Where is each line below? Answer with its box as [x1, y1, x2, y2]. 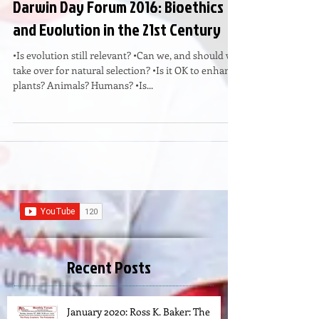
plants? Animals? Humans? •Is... [13, 100, 153, 115]
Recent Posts [67, 278, 151, 301]
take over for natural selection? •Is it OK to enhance [13, 85, 240, 100]
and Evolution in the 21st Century [13, 40, 221, 63]
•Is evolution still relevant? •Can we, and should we [13, 70, 239, 85]
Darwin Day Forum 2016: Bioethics [13, 17, 224, 41]
